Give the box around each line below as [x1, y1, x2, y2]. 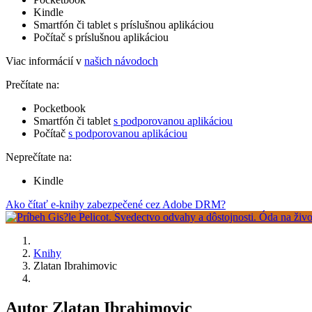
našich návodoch [84, 54, 158, 67]
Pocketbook [33, 102, 86, 114]
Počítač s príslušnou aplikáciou [33, 31, 169, 43]
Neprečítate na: [6, 150, 72, 163]
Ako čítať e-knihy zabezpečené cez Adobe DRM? [6, 198, 226, 210]
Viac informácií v [6, 54, 84, 67]
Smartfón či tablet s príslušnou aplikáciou [33, 18, 214, 31]
